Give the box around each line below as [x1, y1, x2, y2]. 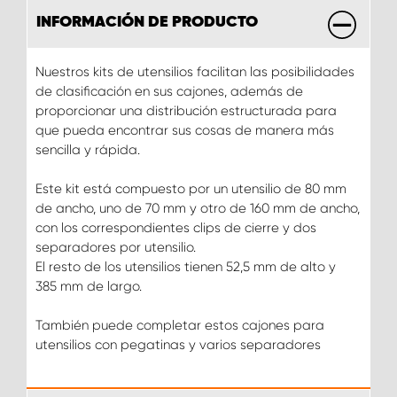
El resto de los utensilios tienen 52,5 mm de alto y [35, 258, 336, 275]
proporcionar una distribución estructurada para [35, 102, 337, 119]
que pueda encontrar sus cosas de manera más [35, 121, 334, 138]
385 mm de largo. [35, 277, 142, 294]
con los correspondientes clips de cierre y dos [35, 219, 316, 236]
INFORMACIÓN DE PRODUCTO [36, 13, 258, 30]
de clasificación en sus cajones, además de [35, 82, 303, 99]
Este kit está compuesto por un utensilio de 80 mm [35, 180, 346, 197]
